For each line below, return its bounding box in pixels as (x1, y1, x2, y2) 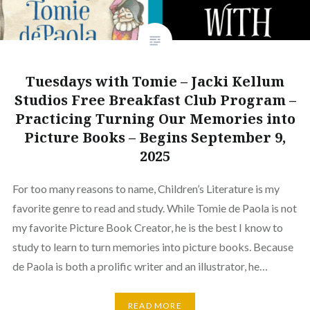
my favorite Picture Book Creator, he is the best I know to (12, 221, 283, 235)
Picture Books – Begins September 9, (24, 128, 286, 147)
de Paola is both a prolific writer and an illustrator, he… (12, 259, 268, 273)
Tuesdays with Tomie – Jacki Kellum (26, 72, 284, 91)
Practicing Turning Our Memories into (15, 109, 295, 129)
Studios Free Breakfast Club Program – (14, 91, 296, 110)
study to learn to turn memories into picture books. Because (12, 240, 293, 254)
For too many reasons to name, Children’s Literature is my (12, 182, 280, 196)
